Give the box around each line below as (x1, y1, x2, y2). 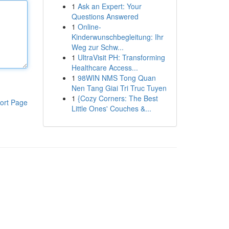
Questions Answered (71, 11, 139, 21)
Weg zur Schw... (71, 42, 124, 52)
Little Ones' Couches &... (71, 103, 151, 113)
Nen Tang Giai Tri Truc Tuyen (71, 83, 167, 93)
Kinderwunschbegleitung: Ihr (71, 32, 164, 42)
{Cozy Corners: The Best (77, 93, 158, 103)
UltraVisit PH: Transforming (77, 52, 165, 62)
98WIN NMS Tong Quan (77, 73, 156, 83)
